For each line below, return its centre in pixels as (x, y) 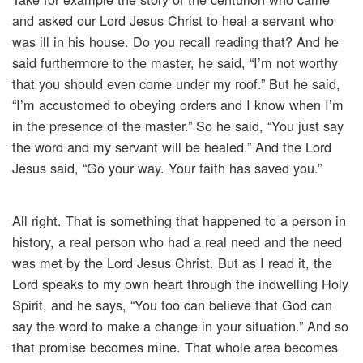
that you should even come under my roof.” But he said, (176, 84)
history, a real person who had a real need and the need (177, 242)
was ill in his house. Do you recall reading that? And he (175, 42)
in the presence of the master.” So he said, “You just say (178, 126)
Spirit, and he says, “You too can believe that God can (172, 305)
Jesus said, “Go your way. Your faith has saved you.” (167, 168)
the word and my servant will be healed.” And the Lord (172, 147)
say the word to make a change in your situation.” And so (180, 326)
